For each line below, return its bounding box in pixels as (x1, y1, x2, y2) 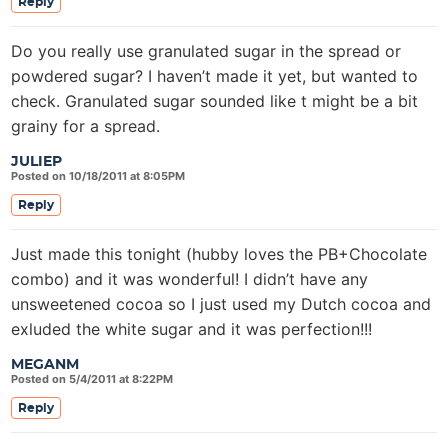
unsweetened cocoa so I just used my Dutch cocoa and (11, 294, 431, 314)
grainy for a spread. (11, 116, 160, 136)
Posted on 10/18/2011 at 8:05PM (11, 169, 185, 183)
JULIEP (11, 155, 62, 169)
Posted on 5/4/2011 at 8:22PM (11, 372, 173, 386)
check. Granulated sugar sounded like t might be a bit (11, 91, 418, 111)
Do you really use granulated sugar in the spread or (11, 41, 401, 61)
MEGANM (11, 358, 79, 372)
